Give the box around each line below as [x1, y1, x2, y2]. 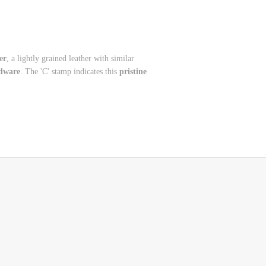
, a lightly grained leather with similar [7, 53, 134, 63]
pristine [119, 66, 147, 76]
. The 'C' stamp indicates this [20, 66, 119, 76]
